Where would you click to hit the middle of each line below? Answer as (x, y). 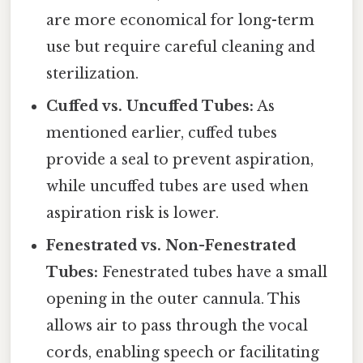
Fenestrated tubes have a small (213, 273)
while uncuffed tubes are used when (178, 187)
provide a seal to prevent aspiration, (180, 160)
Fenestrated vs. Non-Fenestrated (172, 246)
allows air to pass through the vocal (177, 326)
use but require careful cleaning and (181, 47)
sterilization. (93, 74)
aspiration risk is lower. (133, 214)
